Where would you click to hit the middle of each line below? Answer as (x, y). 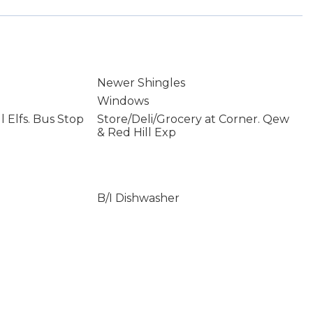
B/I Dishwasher (138, 198)
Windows (123, 101)
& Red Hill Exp (136, 132)
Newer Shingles (141, 83)
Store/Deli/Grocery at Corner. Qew (193, 119)
